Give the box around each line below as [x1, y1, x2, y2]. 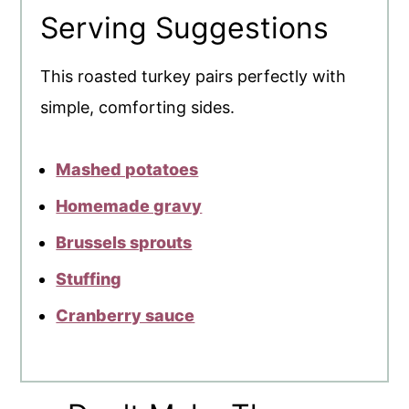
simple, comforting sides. [40, 97, 236, 117]
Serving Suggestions [40, 9, 330, 46]
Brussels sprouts [56, 232, 193, 252]
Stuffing [56, 268, 122, 288]
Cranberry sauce [56, 305, 195, 325]
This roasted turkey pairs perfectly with [40, 66, 347, 86]
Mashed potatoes [56, 159, 199, 179]
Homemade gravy [56, 195, 203, 215]
